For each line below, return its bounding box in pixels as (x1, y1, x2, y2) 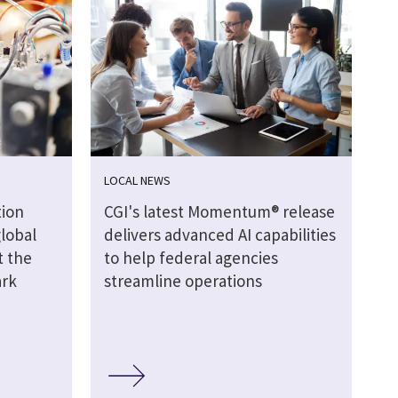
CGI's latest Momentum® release (103, 201, 335, 223)
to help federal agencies (103, 247, 278, 269)
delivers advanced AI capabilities (103, 224, 336, 246)
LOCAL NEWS (103, 172, 171, 189)
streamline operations (103, 270, 262, 292)
